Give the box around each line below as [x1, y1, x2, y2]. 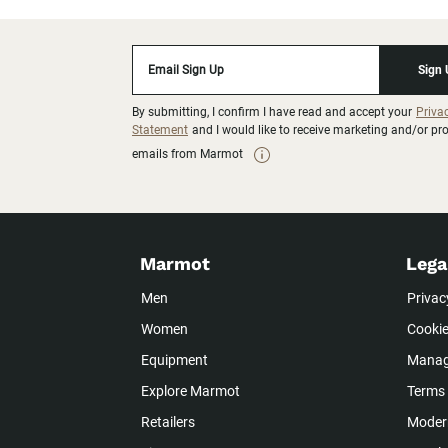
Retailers [141, 414, 195, 431]
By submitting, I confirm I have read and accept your [132, 105, 415, 120]
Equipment [141, 352, 208, 369]
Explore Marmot [141, 383, 240, 400]
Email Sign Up [148, 63, 224, 78]
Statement [132, 123, 188, 138]
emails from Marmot [132, 147, 243, 162]
